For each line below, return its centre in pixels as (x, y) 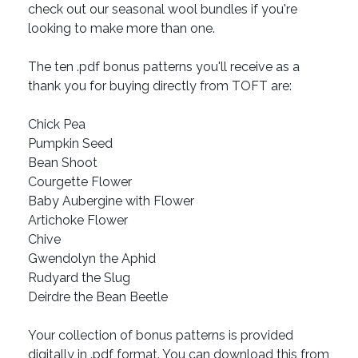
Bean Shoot (63, 163)
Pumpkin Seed (70, 144)
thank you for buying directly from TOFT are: (160, 86)
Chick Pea (57, 125)
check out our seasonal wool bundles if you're (163, 10)
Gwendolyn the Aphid (92, 259)
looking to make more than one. (121, 29)
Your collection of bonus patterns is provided (161, 336)
